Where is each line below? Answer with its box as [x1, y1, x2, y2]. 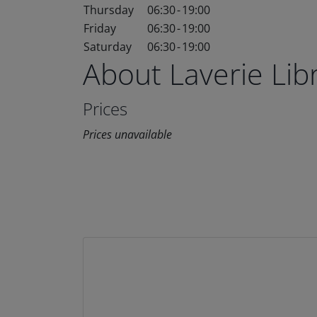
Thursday [83, 2, 134, 18]
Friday [83, 21, 116, 36]
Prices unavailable [83, 127, 172, 142]
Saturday [83, 39, 132, 54]
